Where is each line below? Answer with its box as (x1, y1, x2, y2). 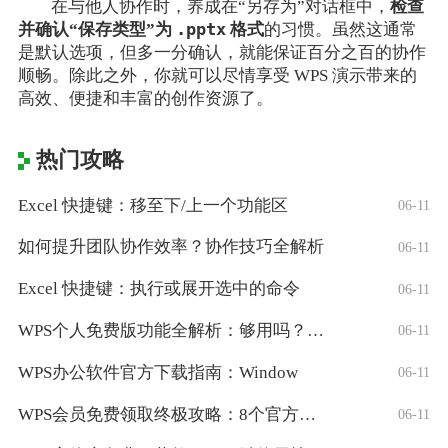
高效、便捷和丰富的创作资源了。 (17, 88, 273, 108)
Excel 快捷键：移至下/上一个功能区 (17, 195, 288, 215)
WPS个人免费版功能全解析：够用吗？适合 (306, 320, 324, 340)
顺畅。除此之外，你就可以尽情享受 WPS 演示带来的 (17, 65, 417, 85)
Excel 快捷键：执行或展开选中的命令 (17, 279, 300, 299)
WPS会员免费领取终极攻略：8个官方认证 (298, 404, 316, 424)
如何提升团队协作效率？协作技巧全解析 (17, 237, 324, 257)
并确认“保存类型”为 (17, 19, 176, 39)
